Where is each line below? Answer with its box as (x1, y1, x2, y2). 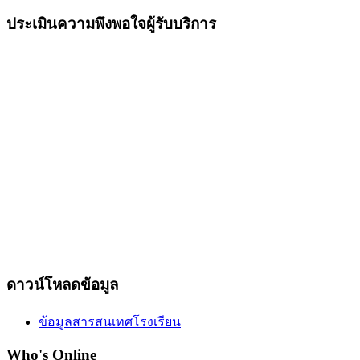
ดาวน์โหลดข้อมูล (6, 276, 118, 293)
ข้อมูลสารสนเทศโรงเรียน (39, 314, 181, 329)
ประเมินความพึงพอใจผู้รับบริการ (6, 15, 216, 33)
